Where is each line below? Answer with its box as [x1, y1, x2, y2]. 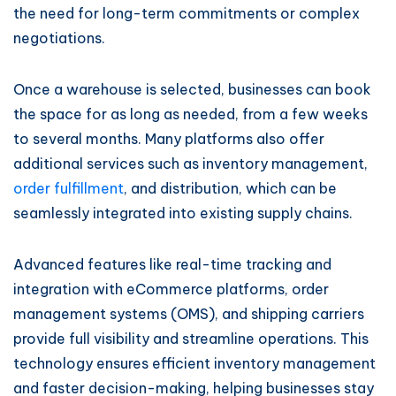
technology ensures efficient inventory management [13, 354, 376, 372]
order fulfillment [13, 179, 124, 197]
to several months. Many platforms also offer [13, 130, 324, 148]
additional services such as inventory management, [13, 155, 368, 172]
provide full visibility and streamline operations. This [13, 330, 369, 347]
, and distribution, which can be [124, 179, 337, 197]
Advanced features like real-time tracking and [13, 255, 331, 273]
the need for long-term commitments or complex [13, 4, 360, 22]
